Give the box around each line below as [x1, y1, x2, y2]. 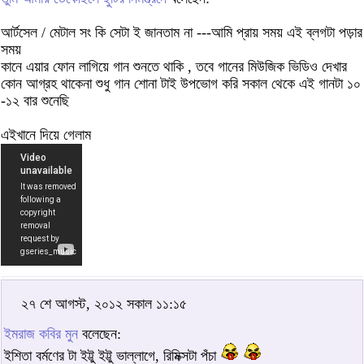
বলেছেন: [78, 326, 121, 343]
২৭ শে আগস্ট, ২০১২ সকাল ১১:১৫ [21, 296, 187, 313]
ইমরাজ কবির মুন [4, 326, 78, 343]
